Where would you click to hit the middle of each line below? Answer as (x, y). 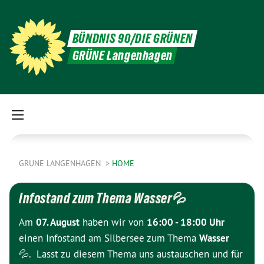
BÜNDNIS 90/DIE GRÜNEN (133, 39)
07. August (58, 222)
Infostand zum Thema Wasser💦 (103, 198)
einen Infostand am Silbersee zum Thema (109, 238)
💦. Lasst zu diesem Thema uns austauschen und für (131, 254)
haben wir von (113, 222)
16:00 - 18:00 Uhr (186, 222)
